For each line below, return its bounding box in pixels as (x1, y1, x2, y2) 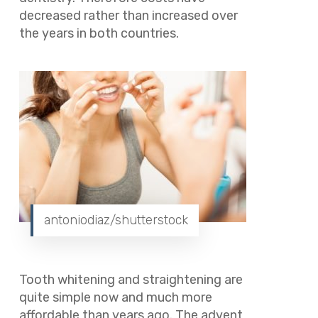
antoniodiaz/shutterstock (44, 212, 189, 228)
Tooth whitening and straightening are (18, 271, 243, 287)
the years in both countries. (18, 26, 182, 42)
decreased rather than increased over (18, 8, 238, 24)
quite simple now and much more (18, 289, 212, 305)
